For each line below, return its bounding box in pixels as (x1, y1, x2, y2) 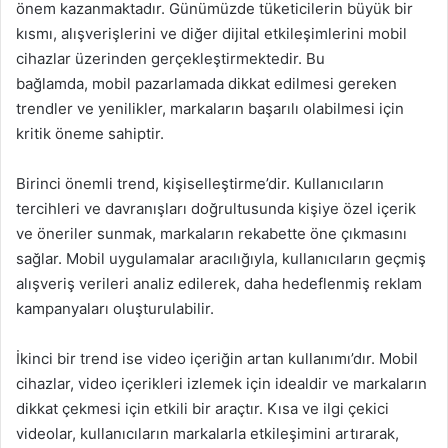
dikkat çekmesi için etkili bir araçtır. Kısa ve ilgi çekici (16, 398, 389, 418)
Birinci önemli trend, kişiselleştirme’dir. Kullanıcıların (16, 173, 384, 193)
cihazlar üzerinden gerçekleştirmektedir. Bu (16, 48, 325, 68)
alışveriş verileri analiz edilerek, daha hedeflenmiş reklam (16, 273, 422, 293)
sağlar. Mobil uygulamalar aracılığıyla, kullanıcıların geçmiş (16, 248, 426, 268)
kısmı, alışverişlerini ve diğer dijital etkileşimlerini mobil (16, 23, 407, 43)
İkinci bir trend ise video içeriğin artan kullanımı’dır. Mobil (16, 348, 418, 368)
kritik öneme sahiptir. (16, 123, 164, 143)
